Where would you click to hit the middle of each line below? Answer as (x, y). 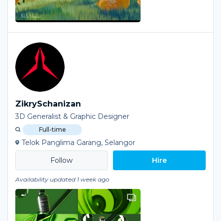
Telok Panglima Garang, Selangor (78, 143)
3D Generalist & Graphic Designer (72, 116)
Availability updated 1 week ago (62, 179)
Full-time (52, 129)
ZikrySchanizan (48, 104)
